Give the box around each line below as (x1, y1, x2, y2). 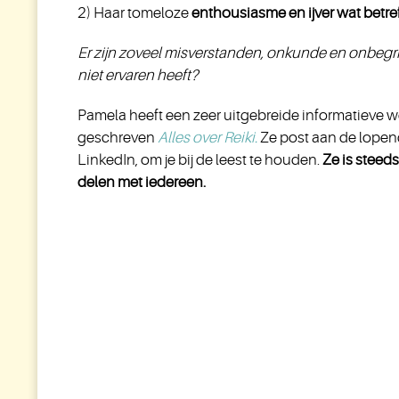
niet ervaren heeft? (77, 67, 199, 84)
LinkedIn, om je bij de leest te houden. (77, 151, 320, 168)
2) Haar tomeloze (77, 4, 191, 21)
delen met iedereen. (77, 174, 206, 191)
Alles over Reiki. (155, 129, 257, 146)
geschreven (77, 129, 155, 146)
